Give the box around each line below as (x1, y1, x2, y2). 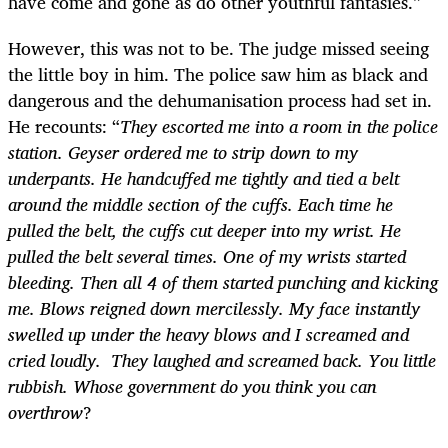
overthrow (8, 397, 83, 428)
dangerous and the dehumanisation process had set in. (8, 85, 432, 116)
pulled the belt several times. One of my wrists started (8, 241, 406, 272)
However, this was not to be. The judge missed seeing (8, 33, 429, 64)
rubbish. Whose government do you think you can (8, 371, 377, 402)
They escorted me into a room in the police (120, 111, 438, 142)
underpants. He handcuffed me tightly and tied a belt (8, 163, 399, 194)
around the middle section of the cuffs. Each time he (8, 189, 393, 220)
